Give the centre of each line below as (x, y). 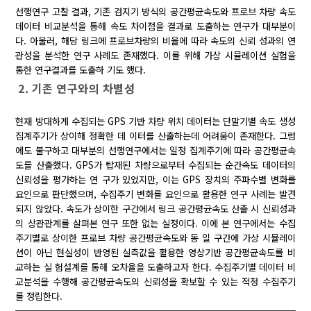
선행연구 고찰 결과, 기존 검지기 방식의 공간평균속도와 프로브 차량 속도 (155, 12)
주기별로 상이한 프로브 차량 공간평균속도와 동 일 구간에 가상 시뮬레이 (155, 238)
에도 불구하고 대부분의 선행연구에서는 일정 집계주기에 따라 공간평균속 (155, 151)
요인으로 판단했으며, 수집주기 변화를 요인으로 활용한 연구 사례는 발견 (155, 194)
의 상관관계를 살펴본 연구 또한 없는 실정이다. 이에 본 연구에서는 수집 (155, 224)
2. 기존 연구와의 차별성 (77, 89)
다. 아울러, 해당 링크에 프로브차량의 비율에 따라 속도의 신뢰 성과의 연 (155, 41)
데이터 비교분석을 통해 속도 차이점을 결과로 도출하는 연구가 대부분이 (155, 26)
